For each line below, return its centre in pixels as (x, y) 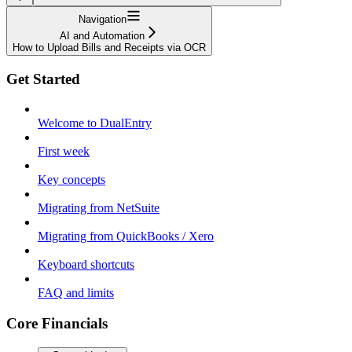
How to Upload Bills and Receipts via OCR (109, 47)
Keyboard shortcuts (86, 265)
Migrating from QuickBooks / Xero (126, 236)
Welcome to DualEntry (95, 123)
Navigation (102, 19)
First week (64, 152)
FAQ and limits (76, 293)
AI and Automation (102, 35)
